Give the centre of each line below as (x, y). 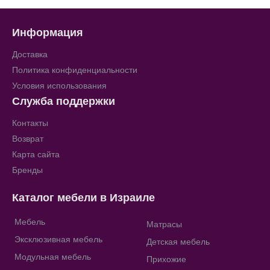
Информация (48, 33)
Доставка (30, 54)
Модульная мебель (53, 257)
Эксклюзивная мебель (58, 239)
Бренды (27, 170)
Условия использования (59, 86)
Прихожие (166, 259)
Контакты (30, 123)
